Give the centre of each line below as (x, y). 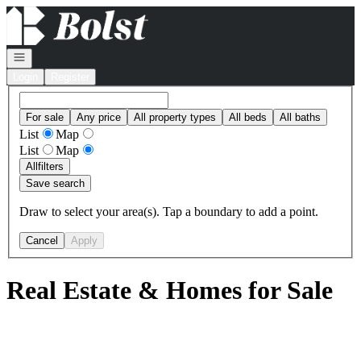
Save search (55, 183)
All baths (300, 117)
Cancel (42, 240)
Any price (99, 117)
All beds (248, 117)
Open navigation (50, 56)
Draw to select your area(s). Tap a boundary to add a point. (169, 211)
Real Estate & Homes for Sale (170, 290)
